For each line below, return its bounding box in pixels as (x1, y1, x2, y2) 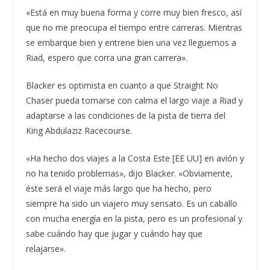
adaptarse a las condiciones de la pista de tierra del (25, 109, 225, 121)
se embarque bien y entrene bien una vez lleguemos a (25, 36, 236, 48)
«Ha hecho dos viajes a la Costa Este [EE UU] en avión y (25, 152, 244, 164)
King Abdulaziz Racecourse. (25, 124, 132, 136)
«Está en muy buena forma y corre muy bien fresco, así (25, 6, 242, 18)
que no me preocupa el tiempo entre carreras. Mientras (25, 21, 242, 33)
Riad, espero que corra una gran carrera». (25, 51, 187, 63)
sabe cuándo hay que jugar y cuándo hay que (25, 227, 202, 239)
